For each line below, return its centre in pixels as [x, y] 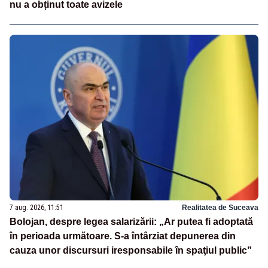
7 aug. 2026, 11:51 [36, 207]
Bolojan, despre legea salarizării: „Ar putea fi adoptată [131, 221]
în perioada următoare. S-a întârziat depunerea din [123, 236]
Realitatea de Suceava [220, 207]
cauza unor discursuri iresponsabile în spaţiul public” [131, 250]
